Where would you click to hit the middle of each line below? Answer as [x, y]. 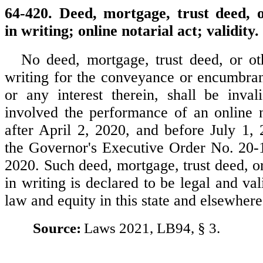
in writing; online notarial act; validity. [132, 31]
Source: [57, 228]
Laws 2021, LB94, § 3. [152, 228]
